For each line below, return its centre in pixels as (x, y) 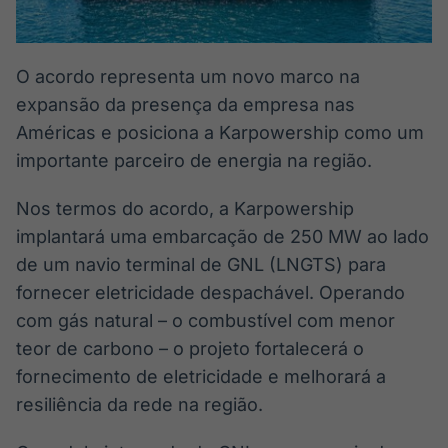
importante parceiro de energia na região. (194, 160)
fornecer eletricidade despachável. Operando (210, 292)
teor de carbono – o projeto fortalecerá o (190, 348)
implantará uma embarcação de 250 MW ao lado (222, 236)
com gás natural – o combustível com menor (205, 320)
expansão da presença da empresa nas (185, 104)
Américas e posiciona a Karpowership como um (220, 132)
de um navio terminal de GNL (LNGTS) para (201, 264)
